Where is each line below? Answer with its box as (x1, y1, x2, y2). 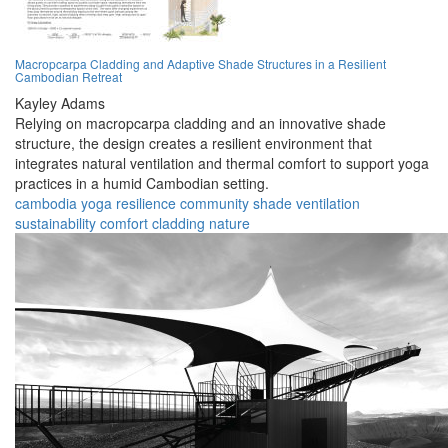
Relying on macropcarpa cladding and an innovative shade (15, 113, 386, 134)
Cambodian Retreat (15, 68, 122, 86)
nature (209, 213, 250, 234)
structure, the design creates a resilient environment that (15, 133, 372, 154)
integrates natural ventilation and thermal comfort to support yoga (15, 153, 429, 174)
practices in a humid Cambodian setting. (15, 173, 269, 194)
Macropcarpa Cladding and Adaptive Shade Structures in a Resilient (15, 55, 386, 73)
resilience (116, 193, 176, 214)
